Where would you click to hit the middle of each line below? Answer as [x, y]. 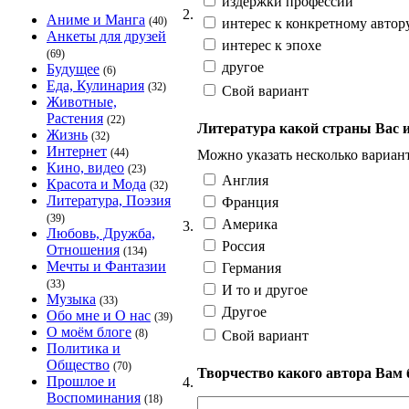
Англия [243, 180]
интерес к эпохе [270, 45]
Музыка [71, 299]
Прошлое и [81, 381]
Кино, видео [85, 168]
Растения [75, 118]
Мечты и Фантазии [106, 266]
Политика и [84, 348]
